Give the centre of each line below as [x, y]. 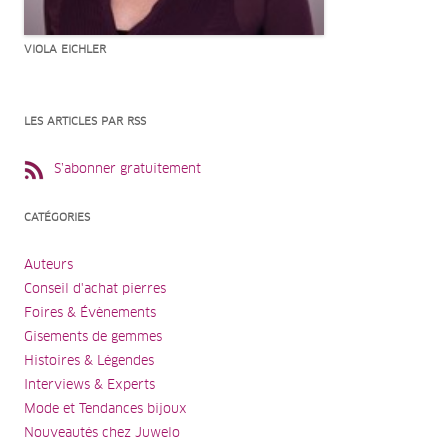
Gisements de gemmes [93, 337]
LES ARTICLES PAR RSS [85, 121]
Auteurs [48, 265]
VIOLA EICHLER [65, 49]
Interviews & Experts [89, 385]
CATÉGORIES [57, 217]
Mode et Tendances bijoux [105, 409]
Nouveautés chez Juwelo [102, 433]
